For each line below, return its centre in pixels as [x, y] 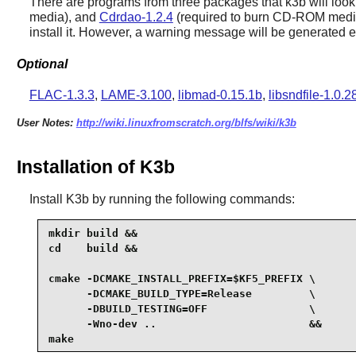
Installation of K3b [95, 167]
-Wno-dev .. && [185, 323]
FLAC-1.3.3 [62, 95]
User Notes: [46, 122]
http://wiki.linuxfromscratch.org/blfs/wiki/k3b [186, 122]
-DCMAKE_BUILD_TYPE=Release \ [182, 293]
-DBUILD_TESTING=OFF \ [182, 308]
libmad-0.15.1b [220, 95]
